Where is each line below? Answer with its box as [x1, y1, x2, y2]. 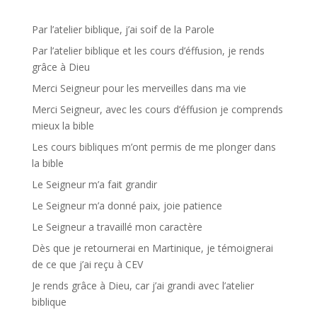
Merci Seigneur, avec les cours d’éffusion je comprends [31, 103, 283, 117]
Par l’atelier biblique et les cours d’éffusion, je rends [31, 44, 265, 58]
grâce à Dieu [31, 60, 90, 74]
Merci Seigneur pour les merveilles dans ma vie [31, 81, 246, 96]
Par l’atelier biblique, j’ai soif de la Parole [31, 23, 214, 37]
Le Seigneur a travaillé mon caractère [31, 220, 202, 234]
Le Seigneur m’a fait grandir [31, 178, 157, 192]
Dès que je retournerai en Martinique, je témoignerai [31, 241, 273, 255]
